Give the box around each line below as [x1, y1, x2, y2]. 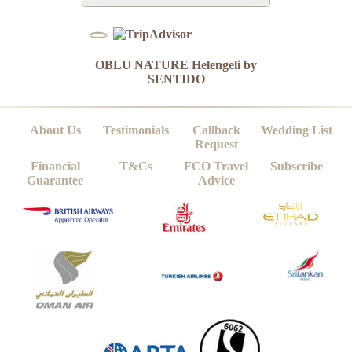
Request [194, 137, 238, 152]
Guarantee [27, 174, 83, 188]
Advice [197, 174, 235, 188]
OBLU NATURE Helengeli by [95, 58, 257, 72]
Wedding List [261, 123, 333, 137]
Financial [30, 159, 80, 174]
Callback [192, 123, 240, 137]
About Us [29, 123, 81, 137]
